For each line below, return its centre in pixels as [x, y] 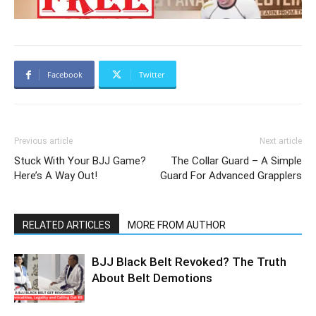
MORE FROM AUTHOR [177, 225]
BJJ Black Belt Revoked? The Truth [189, 262]
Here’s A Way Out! [56, 176]
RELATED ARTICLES [67, 225]
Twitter [152, 75]
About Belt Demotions [152, 278]
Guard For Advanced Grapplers [231, 176]
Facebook [65, 75]
